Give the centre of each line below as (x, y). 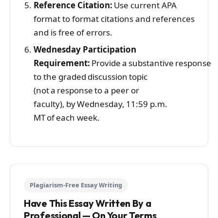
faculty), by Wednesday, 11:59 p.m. (100, 104)
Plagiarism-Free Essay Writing (76, 185)
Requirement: (62, 63)
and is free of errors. (75, 33)
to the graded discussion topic (90, 77)
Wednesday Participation (85, 50)
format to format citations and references (114, 19)
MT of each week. (66, 118)
